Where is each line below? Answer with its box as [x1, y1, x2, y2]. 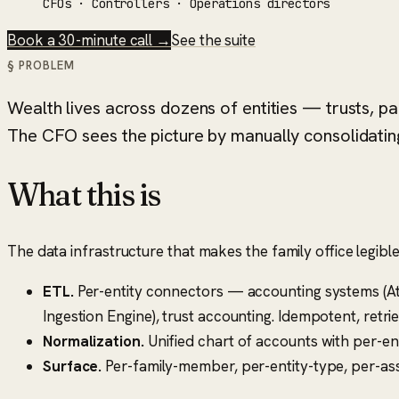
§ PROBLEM [7, 57, 76, 73]
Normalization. [43, 331, 144, 352]
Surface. [43, 356, 102, 377]
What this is [7, 174, 161, 214]
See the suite [171, 29, 256, 50]
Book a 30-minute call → [7, 29, 172, 50]
